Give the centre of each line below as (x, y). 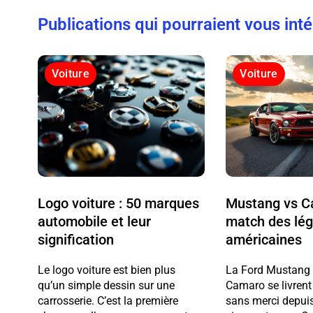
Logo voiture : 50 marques (118, 204)
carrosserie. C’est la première (108, 301)
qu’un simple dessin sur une (106, 286)
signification (75, 240)
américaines (264, 240)
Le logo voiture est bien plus (106, 270)
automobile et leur (94, 222)
